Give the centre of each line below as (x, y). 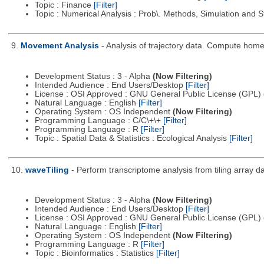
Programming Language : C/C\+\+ (99, 120)
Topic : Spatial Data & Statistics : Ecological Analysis (132, 138)
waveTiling (47, 170)
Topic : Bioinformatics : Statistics (95, 253)
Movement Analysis (60, 46)
